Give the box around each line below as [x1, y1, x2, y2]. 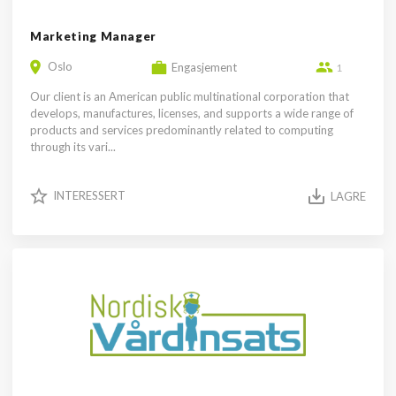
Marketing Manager [30, 29, 157, 43]
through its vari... [30, 140, 116, 154]
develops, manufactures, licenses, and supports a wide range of [30, 106, 354, 120]
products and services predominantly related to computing [30, 123, 333, 137]
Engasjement [171, 59, 237, 74]
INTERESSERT [53, 188, 126, 202]
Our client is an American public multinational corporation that [30, 89, 349, 103]
